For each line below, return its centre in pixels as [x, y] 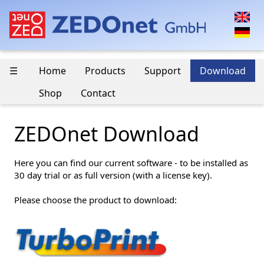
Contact [98, 93]
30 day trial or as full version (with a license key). [113, 175]
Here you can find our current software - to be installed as [131, 162]
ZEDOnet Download [107, 133]
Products [105, 71]
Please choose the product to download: [95, 199]
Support [163, 71]
